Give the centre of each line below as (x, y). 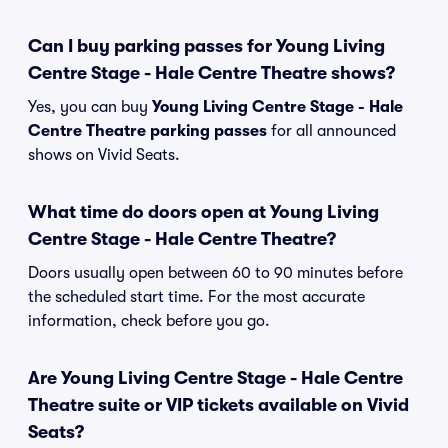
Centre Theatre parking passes (147, 131)
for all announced (331, 131)
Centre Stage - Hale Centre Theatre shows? (211, 73)
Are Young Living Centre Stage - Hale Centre (215, 378)
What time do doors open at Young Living (203, 212)
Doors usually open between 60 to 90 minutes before (215, 273)
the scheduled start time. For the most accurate (196, 297)
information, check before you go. (149, 321)
